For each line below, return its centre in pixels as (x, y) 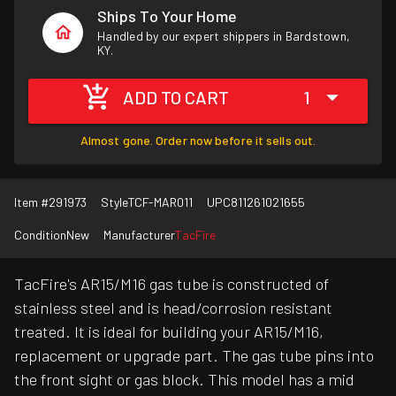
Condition (40, 235)
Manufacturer (139, 235)
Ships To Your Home (168, 16)
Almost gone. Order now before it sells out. (198, 141)
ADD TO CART (176, 98)
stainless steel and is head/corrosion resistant (173, 308)
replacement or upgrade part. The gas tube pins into (194, 356)
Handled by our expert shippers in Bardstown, (224, 36)
